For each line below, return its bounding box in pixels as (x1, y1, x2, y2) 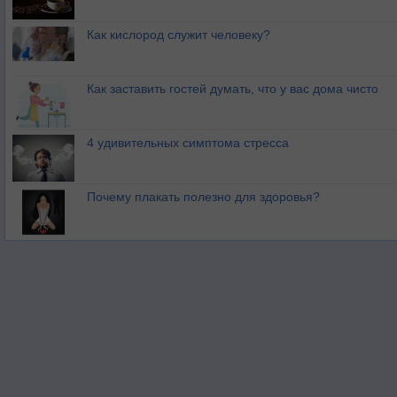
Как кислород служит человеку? (87, 27, 270, 43)
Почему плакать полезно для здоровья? (87, 190, 320, 205)
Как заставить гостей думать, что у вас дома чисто (87, 82, 378, 97)
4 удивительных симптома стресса (87, 136, 289, 151)
